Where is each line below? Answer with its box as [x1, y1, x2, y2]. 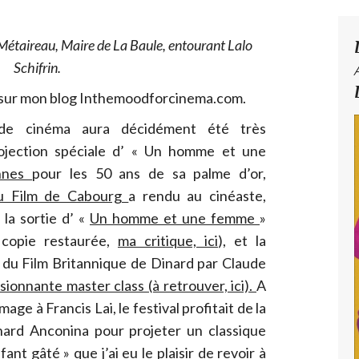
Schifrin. [13, 58, 61, 77]
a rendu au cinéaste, [128, 187, 267, 205]
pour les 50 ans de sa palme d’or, [32, 164, 267, 183]
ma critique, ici [118, 232, 218, 250]
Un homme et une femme [90, 209, 260, 228]
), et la [218, 232, 266, 250]
